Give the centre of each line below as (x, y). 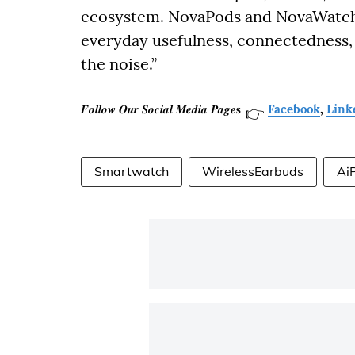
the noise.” (119, 64)
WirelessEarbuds (253, 171)
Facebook (294, 109)
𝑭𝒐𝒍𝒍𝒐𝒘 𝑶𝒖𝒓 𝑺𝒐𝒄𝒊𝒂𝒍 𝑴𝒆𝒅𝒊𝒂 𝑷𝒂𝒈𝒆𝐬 (161, 109)
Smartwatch (132, 171)
